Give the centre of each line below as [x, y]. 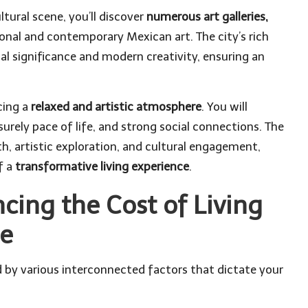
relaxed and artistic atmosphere [116, 106]
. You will [224, 106]
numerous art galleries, [207, 16]
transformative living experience [102, 166]
